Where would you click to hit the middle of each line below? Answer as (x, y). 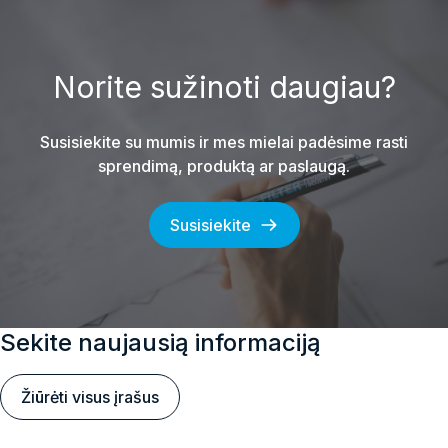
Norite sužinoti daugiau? (224, 86)
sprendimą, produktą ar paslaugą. (224, 165)
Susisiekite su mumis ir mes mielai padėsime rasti (224, 141)
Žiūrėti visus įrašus (90, 396)
